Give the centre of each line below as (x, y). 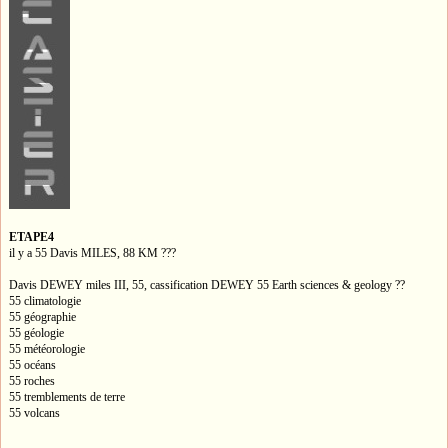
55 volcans (34, 412)
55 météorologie (47, 348)
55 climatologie (45, 300)
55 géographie (42, 316)
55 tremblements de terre (67, 396)
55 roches (32, 380)
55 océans (32, 364)
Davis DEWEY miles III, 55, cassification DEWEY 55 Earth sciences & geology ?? (207, 284)
